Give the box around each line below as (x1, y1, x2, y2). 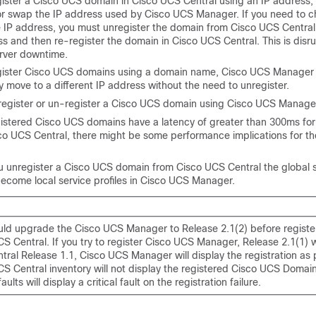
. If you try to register (47, 236, 145, 248)
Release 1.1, (18, 250, 80, 261)
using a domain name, (115, 66, 221, 78)
